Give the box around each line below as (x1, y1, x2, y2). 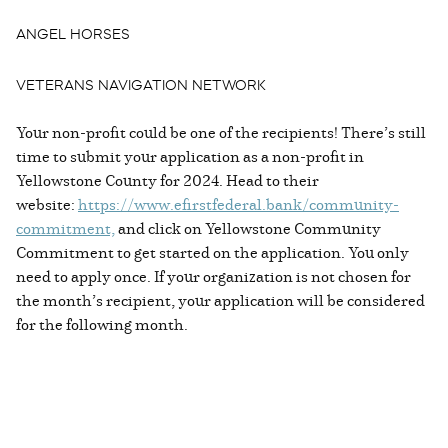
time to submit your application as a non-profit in (16, 145, 364, 168)
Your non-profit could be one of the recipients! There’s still (16, 121, 426, 144)
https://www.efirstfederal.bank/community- (78, 193, 399, 216)
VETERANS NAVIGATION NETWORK (16, 76, 266, 95)
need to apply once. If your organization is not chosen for (16, 265, 411, 288)
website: (16, 193, 78, 216)
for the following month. (16, 313, 188, 336)
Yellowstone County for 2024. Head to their (16, 169, 319, 192)
